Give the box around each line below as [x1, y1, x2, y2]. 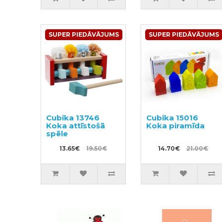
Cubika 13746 [46, 112, 100, 122]
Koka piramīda [146, 120, 205, 130]
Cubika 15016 [146, 112, 198, 122]
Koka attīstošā [46, 120, 106, 130]
